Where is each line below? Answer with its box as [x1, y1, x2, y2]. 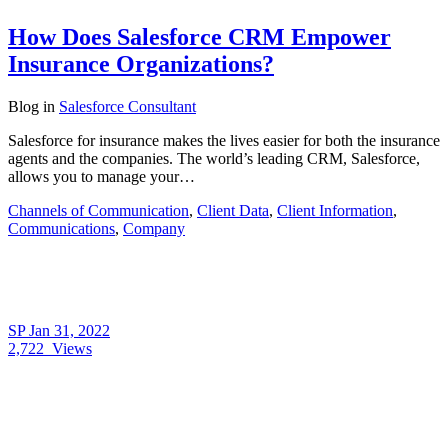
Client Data [197, 202, 269, 219]
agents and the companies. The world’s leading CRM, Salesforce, [8, 150, 420, 167]
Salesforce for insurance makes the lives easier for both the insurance [8, 132, 440, 149]
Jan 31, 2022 [29, 322, 110, 339]
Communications [8, 220, 115, 237]
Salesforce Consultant [59, 98, 196, 115]
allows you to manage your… [8, 168, 195, 185]
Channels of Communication [8, 202, 189, 219]
